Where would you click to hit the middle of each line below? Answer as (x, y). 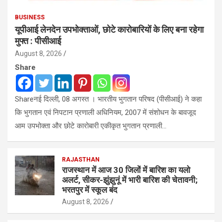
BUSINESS (30, 17)
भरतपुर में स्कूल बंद (90, 190)
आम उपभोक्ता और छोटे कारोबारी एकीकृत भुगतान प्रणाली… (91, 126)
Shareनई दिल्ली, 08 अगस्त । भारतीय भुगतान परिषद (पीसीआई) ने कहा (108, 99)
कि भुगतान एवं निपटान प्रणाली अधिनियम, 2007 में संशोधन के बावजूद (106, 112)
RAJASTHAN (81, 159)
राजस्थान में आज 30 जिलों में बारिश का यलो (126, 170)
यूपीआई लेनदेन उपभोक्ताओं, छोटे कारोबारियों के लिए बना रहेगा (109, 29)
